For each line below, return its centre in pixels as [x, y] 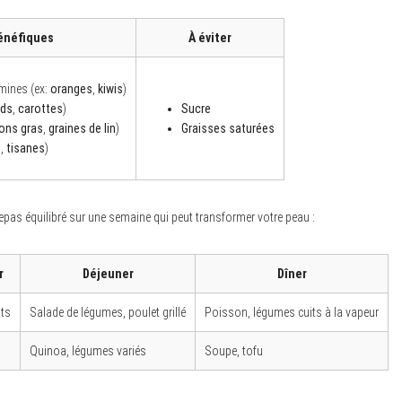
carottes [40, 108]
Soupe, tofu [234, 350]
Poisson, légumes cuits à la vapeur [292, 312]
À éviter [210, 37]
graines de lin [82, 128]
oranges [71, 88]
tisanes [26, 148]
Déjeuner [108, 273]
